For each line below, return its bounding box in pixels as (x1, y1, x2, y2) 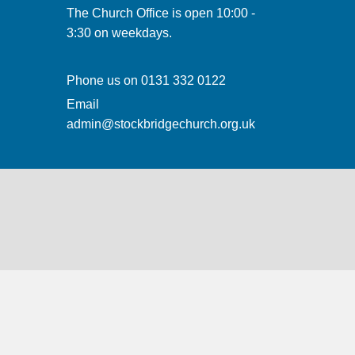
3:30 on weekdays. (66, 25, 172, 40)
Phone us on (66, 73, 141, 87)
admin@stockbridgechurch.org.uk (66, 116, 255, 131)
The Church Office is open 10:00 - (66, 6, 255, 20)
